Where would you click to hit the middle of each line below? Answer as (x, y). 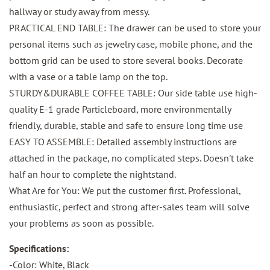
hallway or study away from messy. (79, 12)
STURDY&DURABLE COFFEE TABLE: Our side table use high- (133, 93)
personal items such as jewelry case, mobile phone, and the (131, 44)
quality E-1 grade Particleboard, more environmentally (120, 109)
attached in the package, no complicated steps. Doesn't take (131, 158)
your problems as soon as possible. (81, 223)
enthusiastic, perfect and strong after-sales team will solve (129, 207)
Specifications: (39, 249)
